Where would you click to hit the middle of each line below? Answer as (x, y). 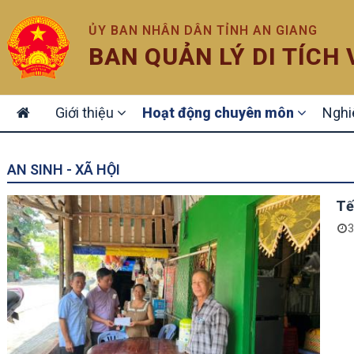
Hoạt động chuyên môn (220, 113)
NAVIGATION (49, 118)
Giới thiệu (86, 113)
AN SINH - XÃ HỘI (64, 169)
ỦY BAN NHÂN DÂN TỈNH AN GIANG (203, 30)
